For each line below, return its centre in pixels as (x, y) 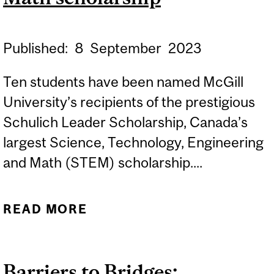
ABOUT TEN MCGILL (181, 209)
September (128, 48)
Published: (37, 48)
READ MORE (46, 209)
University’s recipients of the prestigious (129, 102)
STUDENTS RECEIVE (181, 230)
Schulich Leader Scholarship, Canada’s (125, 122)
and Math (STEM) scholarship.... (103, 163)
